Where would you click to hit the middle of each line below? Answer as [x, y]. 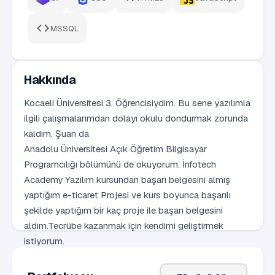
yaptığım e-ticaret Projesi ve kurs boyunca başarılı [127, 195]
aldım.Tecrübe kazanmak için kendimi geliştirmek [124, 226]
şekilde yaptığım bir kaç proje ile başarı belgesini [123, 210]
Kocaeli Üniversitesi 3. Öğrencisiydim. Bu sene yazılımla [137, 103]
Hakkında [50, 80]
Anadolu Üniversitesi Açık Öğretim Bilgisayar [115, 149]
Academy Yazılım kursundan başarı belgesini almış [127, 180]
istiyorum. [44, 241]
